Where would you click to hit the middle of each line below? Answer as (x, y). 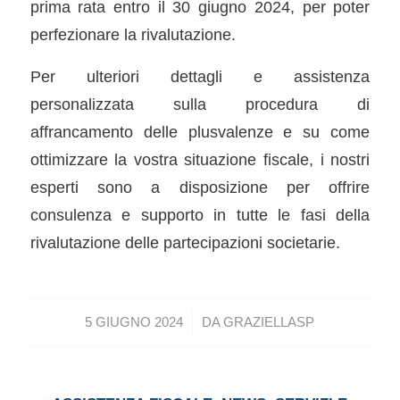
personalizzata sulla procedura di (200, 104)
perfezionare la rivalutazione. (133, 34)
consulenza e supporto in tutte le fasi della (200, 214)
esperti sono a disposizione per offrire (200, 187)
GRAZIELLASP (269, 323)
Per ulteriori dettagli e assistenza (200, 76)
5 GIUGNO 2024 (134, 323)
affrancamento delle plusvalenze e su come (200, 131)
